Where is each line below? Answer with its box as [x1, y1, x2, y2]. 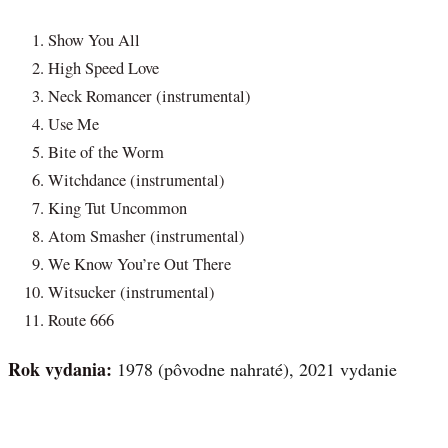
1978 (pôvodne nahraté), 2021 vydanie [117, 356, 397, 381]
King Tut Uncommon [48, 197, 187, 220]
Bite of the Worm [48, 141, 164, 164]
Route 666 [48, 309, 114, 332]
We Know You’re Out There [48, 253, 231, 276]
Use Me [48, 113, 99, 136]
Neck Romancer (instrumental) [48, 85, 251, 108]
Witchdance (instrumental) [48, 169, 225, 192]
